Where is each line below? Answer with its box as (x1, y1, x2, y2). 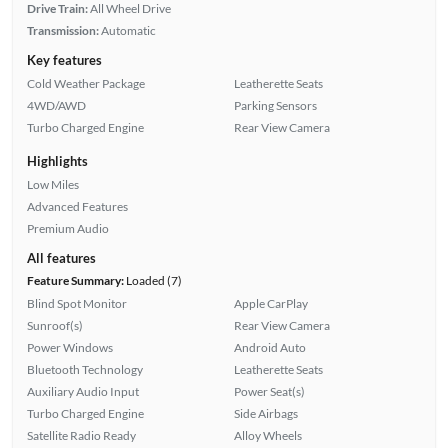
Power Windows (26, 339, 113, 355)
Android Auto (234, 339, 306, 355)
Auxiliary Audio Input (26, 383, 139, 399)
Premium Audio (26, 220, 109, 236)
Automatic (100, 22, 156, 38)
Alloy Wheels (234, 427, 302, 443)
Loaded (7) (123, 272, 182, 288)
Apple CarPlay (234, 295, 308, 311)
